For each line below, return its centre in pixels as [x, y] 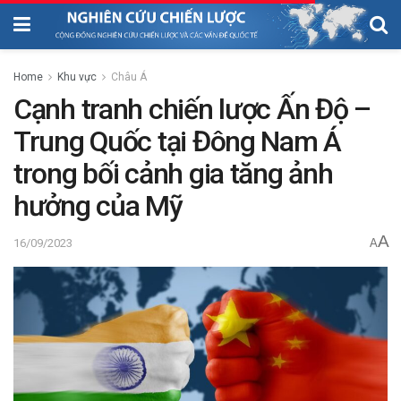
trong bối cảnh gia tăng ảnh [173, 173]
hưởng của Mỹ [98, 205]
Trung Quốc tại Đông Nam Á [177, 141]
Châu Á [129, 77]
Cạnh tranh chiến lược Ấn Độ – [192, 109]
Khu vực [77, 77]
